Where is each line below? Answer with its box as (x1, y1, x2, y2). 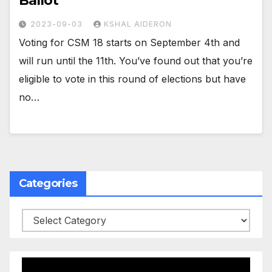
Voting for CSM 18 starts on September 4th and (19, 36, 240, 49)
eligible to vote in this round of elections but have (19, 72, 246, 85)
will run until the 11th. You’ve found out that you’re (19, 54, 253, 67)
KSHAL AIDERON (104, 19, 172, 29)
